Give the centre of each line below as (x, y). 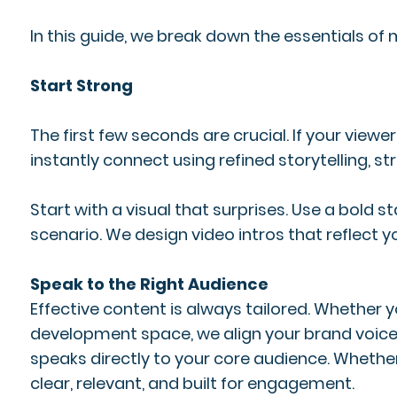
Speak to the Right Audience (149, 284)
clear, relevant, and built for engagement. (192, 383)
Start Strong (81, 86)
